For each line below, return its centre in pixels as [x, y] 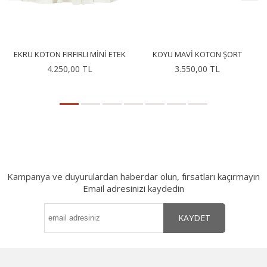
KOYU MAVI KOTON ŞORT [197, 54]
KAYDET [194, 218]
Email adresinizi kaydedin [133, 188]
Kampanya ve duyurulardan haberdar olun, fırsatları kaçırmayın [133, 176]
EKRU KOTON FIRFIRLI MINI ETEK [70, 54]
